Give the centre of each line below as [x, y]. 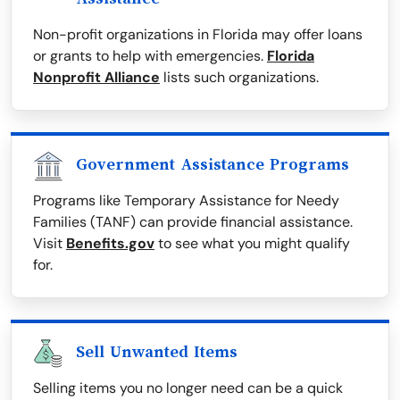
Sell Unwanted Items [157, 352]
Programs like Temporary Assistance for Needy [186, 201]
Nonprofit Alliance [96, 78]
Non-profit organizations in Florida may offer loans [198, 35]
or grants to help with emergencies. [150, 56]
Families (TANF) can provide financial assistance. [193, 222]
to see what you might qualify [252, 244]
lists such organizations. [239, 78]
